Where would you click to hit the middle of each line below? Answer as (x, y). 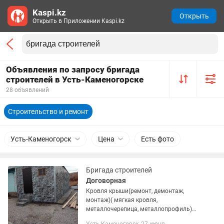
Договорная (106, 180)
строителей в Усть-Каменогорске (75, 79)
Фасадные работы (112, 218)
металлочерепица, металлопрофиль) (139, 209)
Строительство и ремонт (48, 111)
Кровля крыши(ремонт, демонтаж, (135, 191)
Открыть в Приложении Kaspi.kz (78, 21)
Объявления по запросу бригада (73, 69)
